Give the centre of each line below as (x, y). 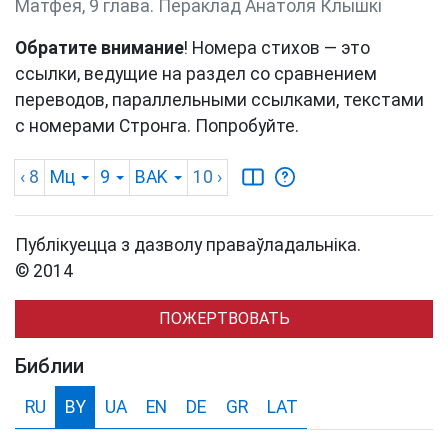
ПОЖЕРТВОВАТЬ (224, 319)
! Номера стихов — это (277, 48)
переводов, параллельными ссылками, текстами (219, 100)
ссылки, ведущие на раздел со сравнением (196, 74)
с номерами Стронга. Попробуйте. (157, 126)
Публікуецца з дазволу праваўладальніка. (188, 245)
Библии (49, 366)
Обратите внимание (99, 48)
